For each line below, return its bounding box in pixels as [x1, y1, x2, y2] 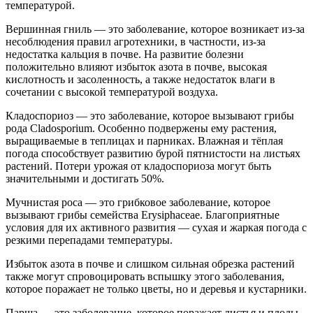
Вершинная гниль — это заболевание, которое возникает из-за [6, 22, 305, 35]
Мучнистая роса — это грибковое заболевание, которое [6, 196, 270, 208]
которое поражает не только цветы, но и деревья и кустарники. [6, 282, 307, 295]
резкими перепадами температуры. [6, 233, 173, 246]
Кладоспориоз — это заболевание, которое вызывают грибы [6, 109, 294, 122]
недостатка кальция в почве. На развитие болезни [6, 48, 244, 60]
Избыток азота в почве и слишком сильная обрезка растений [6, 257, 295, 270]
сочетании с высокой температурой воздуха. [6, 85, 218, 98]
